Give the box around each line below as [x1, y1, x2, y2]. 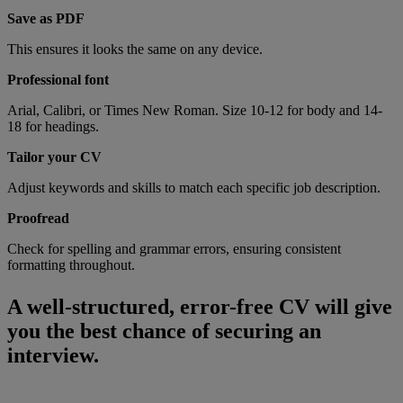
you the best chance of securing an [7, 319, 321, 344]
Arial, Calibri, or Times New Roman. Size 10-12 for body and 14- [7, 103, 382, 119]
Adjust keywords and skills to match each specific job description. [7, 180, 381, 196]
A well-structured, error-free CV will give [7, 295, 392, 319]
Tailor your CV [7, 149, 102, 166]
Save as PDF [7, 11, 85, 27]
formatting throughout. [7, 257, 135, 273]
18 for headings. [7, 119, 99, 135]
